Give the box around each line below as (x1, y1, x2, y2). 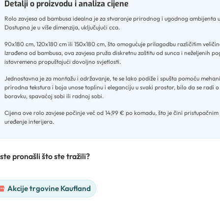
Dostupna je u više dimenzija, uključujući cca (4, 24, 118, 31)
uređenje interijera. (4, 118, 54, 126)
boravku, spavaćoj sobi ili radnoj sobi (4, 92, 102, 100)
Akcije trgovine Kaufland (7, 184, 91, 193)
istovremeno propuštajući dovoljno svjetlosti (4, 58, 119, 66)
